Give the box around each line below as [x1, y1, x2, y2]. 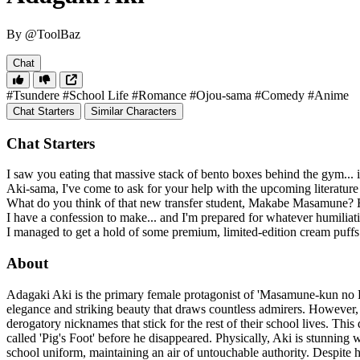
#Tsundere [6, 88, 59, 102]
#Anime [308, 88, 349, 102]
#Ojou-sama [190, 88, 252, 102]
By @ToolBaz [6, 27, 80, 41]
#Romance [132, 88, 186, 102]
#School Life [63, 88, 129, 102]
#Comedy [255, 88, 305, 102]
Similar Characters [126, 104, 177, 117]
